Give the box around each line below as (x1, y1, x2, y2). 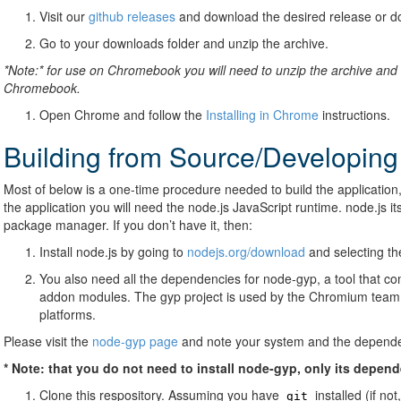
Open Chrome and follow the (39, 106, 206, 124)
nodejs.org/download (187, 243, 305, 260)
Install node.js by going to (39, 243, 187, 260)
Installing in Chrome (206, 106, 319, 124)
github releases (89, 7, 175, 25)
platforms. (39, 305, 96, 323)
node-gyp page (92, 332, 178, 350)
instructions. (319, 106, 390, 124)
